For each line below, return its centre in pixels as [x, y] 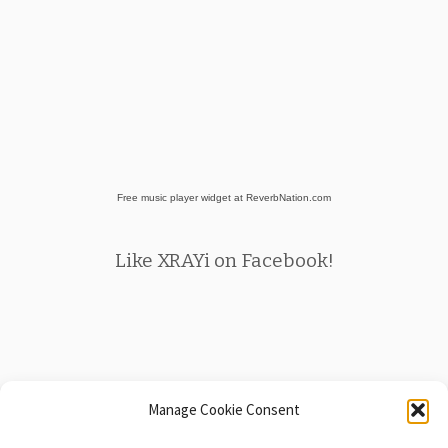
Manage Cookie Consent [224, 409]
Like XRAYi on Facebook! [224, 260]
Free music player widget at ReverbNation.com [224, 197]
